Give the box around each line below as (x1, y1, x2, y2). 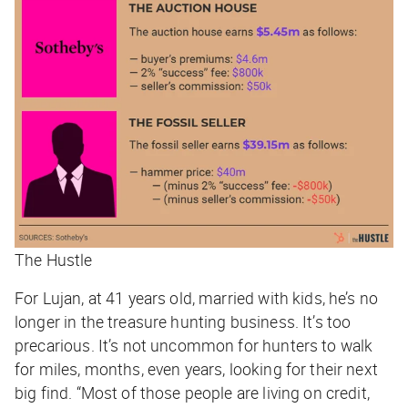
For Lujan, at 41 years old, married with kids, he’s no (15, 286, 379, 309)
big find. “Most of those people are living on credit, (15, 381, 370, 403)
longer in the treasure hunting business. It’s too (15, 310, 352, 332)
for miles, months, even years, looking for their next (15, 357, 378, 380)
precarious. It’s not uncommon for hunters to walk (15, 333, 373, 356)
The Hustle (15, 248, 93, 270)
